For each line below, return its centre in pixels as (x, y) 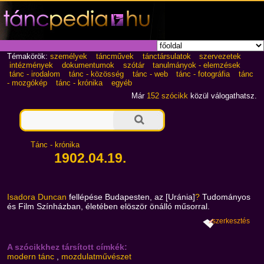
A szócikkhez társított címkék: (67, 247)
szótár (133, 65)
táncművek (115, 56)
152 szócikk (167, 95)
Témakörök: (28, 56)
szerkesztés (231, 221)
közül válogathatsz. (222, 95)
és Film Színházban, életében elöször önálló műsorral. (109, 206)
